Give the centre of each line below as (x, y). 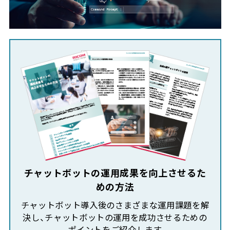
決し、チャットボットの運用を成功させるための (115, 217)
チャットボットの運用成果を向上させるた (115, 173)
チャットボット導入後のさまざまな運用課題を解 (115, 205)
